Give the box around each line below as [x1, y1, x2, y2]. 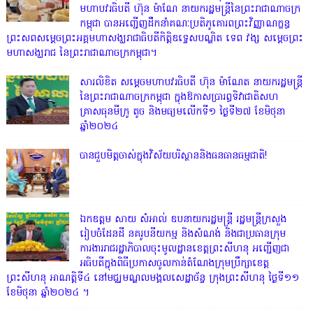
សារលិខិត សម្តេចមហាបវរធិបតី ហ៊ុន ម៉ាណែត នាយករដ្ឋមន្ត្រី [79, 75, 303, 90]
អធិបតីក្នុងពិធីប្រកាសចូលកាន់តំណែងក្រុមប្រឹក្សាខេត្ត [79, 256, 269, 271]
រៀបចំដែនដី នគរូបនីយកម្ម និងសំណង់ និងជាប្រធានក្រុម [79, 226, 286, 242]
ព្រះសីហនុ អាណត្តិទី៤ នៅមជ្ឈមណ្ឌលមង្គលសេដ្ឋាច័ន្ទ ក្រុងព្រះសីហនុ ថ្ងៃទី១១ [6, 270, 299, 286]
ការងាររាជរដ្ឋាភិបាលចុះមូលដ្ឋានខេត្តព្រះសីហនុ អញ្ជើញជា [79, 241, 289, 256]
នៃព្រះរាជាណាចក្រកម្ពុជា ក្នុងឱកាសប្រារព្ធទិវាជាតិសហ [79, 89, 278, 105]
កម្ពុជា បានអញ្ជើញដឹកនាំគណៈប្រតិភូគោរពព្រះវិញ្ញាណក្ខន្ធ [79, 16, 290, 31]
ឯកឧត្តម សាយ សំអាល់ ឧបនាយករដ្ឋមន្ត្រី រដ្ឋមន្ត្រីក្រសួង [79, 212, 286, 227]
